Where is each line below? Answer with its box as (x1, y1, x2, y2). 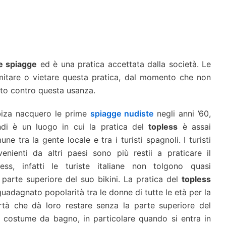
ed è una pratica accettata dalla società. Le (37, 59, 211, 70)
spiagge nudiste (90, 108, 153, 119)
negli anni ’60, (153, 108, 211, 119)
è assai (178, 122, 211, 132)
